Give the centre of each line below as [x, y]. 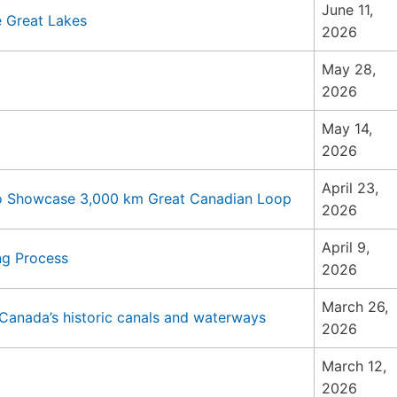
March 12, [354, 366]
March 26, [355, 307]
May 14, [347, 128]
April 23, [350, 188]
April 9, [346, 247]
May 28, [349, 69]
